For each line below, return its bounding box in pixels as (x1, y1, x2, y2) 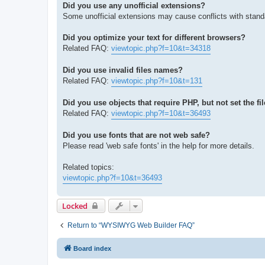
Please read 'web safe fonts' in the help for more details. (63, 141, 254, 150)
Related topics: (63, 162, 114, 172)
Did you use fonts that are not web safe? (63, 130, 210, 140)
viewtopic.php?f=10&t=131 (111, 76, 202, 85)
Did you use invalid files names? (63, 65, 183, 75)
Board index (73, 244, 111, 252)
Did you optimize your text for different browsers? (63, 33, 245, 42)
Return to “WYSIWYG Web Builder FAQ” (67, 221, 195, 230)
